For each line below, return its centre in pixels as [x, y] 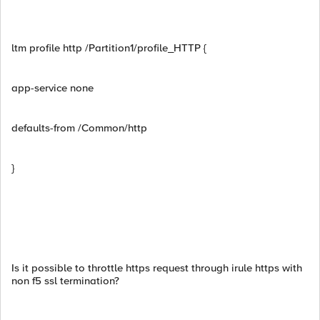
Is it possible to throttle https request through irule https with [157, 268]
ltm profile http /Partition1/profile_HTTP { [109, 48]
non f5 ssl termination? [65, 281]
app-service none [52, 88]
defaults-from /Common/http [79, 128]
